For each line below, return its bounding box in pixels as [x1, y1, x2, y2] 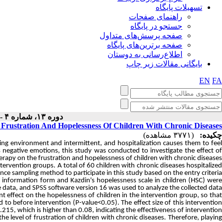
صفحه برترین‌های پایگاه [107, 41, 182, 49]
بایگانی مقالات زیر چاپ [126, 59, 202, 68]
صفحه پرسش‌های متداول [100, 31, 182, 40]
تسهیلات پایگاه [156, 3, 202, 11]
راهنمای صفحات [129, 12, 182, 21]
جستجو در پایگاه [130, 22, 182, 30]
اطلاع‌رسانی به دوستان [108, 50, 182, 58]
